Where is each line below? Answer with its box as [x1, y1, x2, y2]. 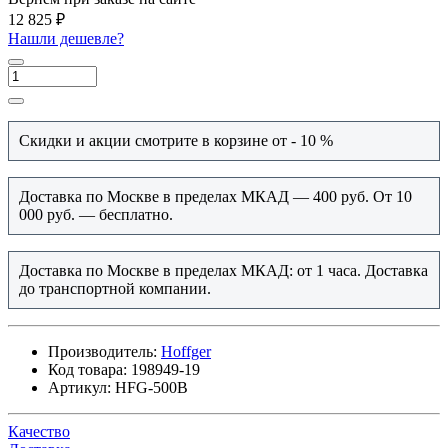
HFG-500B [115, 379, 188, 397]
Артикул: [48, 379, 111, 397]
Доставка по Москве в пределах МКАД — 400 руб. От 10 [19, 188, 412, 206]
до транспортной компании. [19, 280, 215, 298]
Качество [8, 423, 70, 441]
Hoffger [161, 343, 211, 361]
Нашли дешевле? [8, 30, 124, 48]
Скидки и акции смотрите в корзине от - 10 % [19, 132, 341, 150]
